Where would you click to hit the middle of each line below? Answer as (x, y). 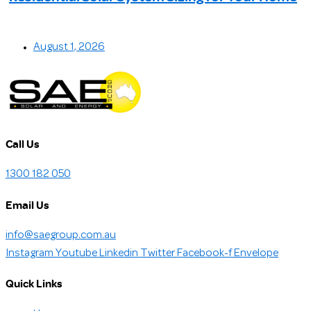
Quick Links (34, 284)
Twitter (158, 253)
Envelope (256, 253)
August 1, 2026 (69, 47)
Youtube (76, 253)
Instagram (30, 253)
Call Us (23, 144)
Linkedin (119, 253)
